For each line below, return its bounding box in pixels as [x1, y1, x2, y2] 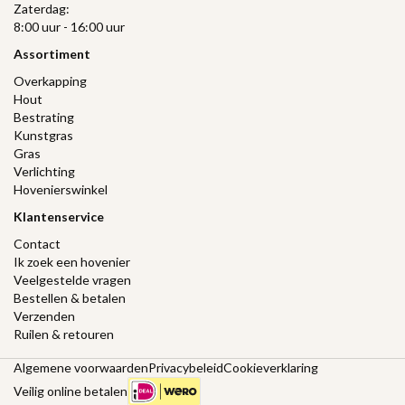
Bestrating [14, 108, 74, 125]
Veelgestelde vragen [14, 271, 131, 287]
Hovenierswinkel [14, 181, 108, 197]
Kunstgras [14, 127, 73, 143]
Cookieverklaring [223, 359, 318, 375]
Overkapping [14, 72, 87, 89]
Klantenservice [14, 208, 104, 224]
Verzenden [14, 307, 75, 324]
